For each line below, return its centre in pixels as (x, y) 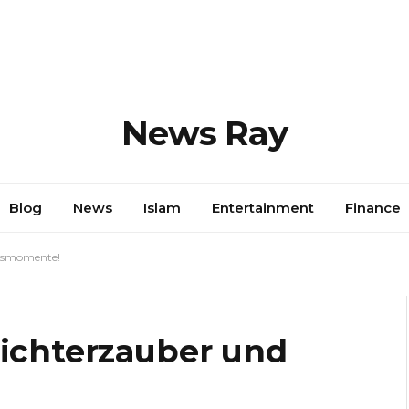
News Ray (204, 132)
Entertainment (262, 207)
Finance (372, 207)
